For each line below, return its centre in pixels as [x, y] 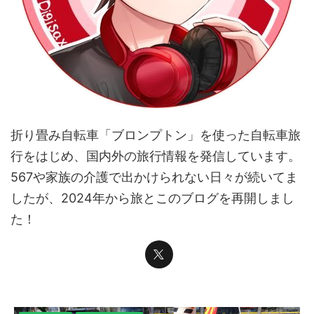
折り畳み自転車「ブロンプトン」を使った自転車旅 [156, 135]
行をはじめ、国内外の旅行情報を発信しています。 [156, 156]
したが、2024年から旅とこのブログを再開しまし [152, 198]
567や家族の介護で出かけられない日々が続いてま [154, 177]
